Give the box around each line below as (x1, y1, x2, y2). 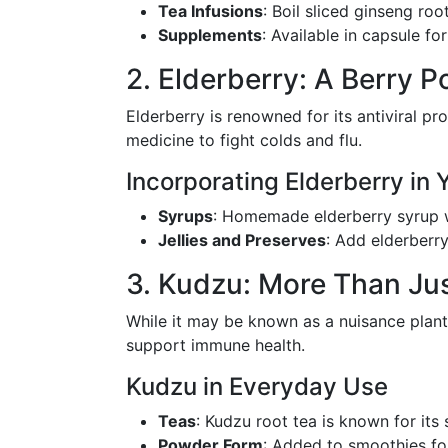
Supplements (158, 25, 262, 45)
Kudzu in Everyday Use (126, 372, 388, 401)
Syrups (158, 206, 213, 226)
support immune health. (126, 335, 305, 355)
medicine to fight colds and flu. (126, 130, 362, 150)
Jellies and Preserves (158, 230, 326, 250)
